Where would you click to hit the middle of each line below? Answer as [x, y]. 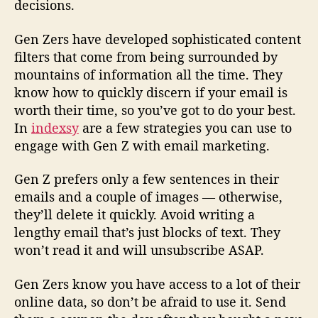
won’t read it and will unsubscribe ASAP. [139, 250]
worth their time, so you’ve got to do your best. [155, 110]
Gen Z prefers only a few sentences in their [147, 179]
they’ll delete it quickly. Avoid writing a [135, 215]
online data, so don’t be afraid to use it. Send [150, 301]
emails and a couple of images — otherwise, [148, 197]
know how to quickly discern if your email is [151, 92]
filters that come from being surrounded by [146, 56]
